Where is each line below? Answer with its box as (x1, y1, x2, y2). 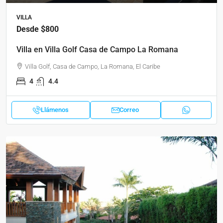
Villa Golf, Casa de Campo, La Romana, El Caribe (25, 63, 160, 71)
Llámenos (41, 106, 69, 114)
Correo (119, 106, 139, 114)
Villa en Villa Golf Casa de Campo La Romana (16, 45, 178, 55)
